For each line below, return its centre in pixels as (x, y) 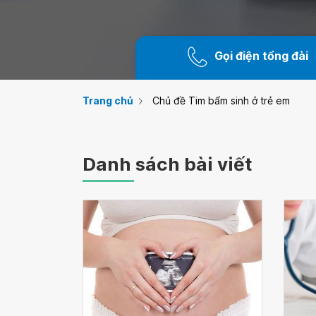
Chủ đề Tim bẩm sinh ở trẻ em (221, 101)
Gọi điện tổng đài (262, 56)
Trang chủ (108, 101)
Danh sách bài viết (167, 164)
